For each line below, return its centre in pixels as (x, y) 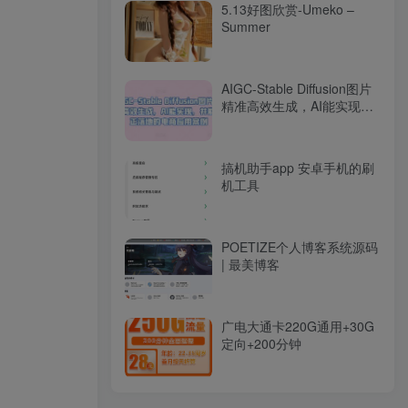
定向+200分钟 (261, 344)
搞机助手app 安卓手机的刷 (298, 167)
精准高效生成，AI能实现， (297, 105)
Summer (246, 26)
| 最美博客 (250, 265)
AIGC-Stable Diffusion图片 (296, 88)
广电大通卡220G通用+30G (298, 326)
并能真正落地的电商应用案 (298, 122)
